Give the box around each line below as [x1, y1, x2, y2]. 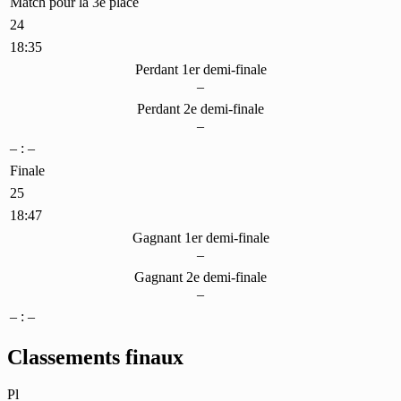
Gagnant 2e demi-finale [134, 269, 267, 285]
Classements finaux [7, 345, 183, 369]
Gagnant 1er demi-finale [132, 229, 269, 245]
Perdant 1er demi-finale [134, 61, 267, 77]
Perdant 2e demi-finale [137, 100, 264, 116]
